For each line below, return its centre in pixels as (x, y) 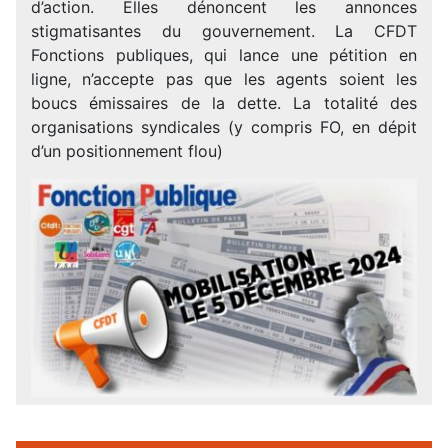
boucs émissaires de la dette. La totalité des (224, 102)
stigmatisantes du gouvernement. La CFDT (224, 30)
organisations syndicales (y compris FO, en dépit (224, 126)
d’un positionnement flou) (127, 150)
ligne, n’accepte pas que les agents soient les (224, 78)
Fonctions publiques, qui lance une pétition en (224, 54)
